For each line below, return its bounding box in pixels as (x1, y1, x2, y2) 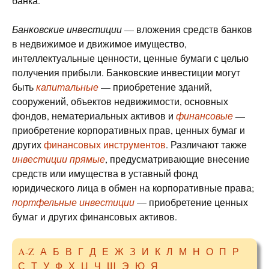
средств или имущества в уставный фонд (12, 167, 198, 180)
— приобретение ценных (134, 196, 248, 208)
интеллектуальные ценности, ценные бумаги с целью (12, 52, 249, 64)
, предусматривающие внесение (105, 153, 250, 165)
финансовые (176, 109, 233, 122)
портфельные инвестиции (12, 196, 134, 208)
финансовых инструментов (44, 138, 166, 151)
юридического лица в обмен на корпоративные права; (12, 181, 254, 194)
